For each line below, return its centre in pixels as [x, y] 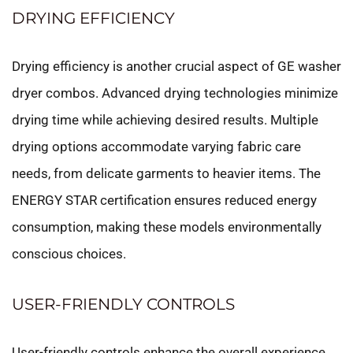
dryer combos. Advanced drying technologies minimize [175, 93]
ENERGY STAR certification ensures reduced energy [164, 200]
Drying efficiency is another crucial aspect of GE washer [176, 66]
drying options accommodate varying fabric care [156, 146]
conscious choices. [69, 253]
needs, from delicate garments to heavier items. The [166, 173]
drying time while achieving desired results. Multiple [165, 119]
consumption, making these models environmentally [167, 227]
